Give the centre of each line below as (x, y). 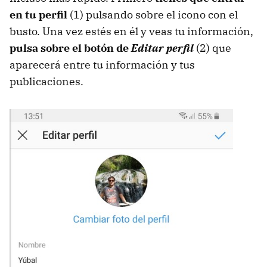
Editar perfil (162, 48)
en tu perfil (38, 14)
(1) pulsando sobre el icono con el (153, 14)
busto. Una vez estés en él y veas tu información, (131, 31)
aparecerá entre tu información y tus (102, 64)
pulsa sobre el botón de (70, 48)
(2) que (212, 48)
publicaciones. (46, 81)
